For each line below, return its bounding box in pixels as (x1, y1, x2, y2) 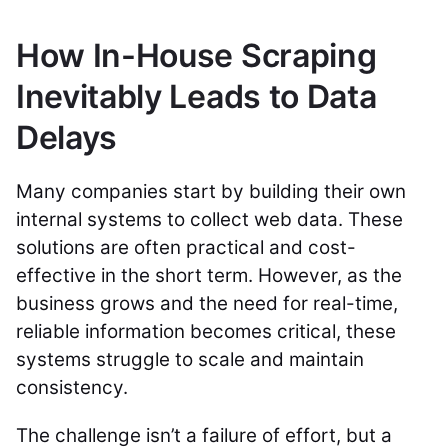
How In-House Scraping (16, 36, 377, 76)
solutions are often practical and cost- (16, 236, 356, 260)
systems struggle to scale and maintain (16, 348, 364, 372)
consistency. (16, 376, 133, 400)
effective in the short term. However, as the (16, 264, 402, 288)
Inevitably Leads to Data (16, 77, 377, 117)
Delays (16, 118, 118, 158)
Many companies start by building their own (16, 180, 406, 204)
